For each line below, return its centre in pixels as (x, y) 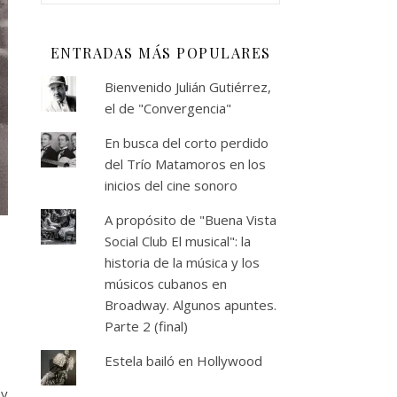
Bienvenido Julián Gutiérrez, (187, 87)
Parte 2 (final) (146, 326)
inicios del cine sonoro (171, 185)
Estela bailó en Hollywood (183, 361)
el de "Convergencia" (167, 108)
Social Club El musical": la (177, 241)
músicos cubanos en (165, 284)
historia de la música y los (182, 262)
